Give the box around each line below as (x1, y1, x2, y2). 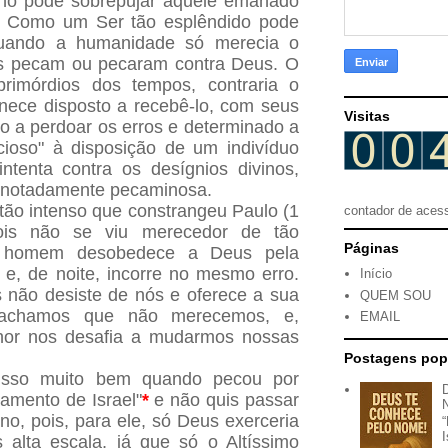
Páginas (344, 240, 399, 256)
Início (360, 266, 393, 282)
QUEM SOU (360, 287, 432, 303)
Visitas (344, 108, 390, 124)
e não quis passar (148, 390, 299, 410)
